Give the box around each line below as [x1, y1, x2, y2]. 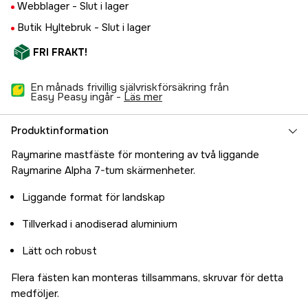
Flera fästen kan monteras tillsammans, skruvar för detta [11, 271, 283, 285]
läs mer [130, 90, 162, 104]
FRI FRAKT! [33, 46, 87, 59]
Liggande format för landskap [22, 190, 165, 205]
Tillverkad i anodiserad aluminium [22, 217, 177, 232]
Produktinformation [11, 124, 109, 138]
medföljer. [11, 287, 59, 301]
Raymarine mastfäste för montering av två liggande [11, 148, 259, 162]
